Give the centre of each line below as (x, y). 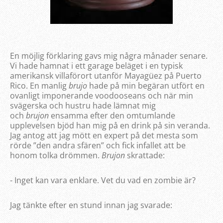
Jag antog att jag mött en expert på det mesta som (104, 135)
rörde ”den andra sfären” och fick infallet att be (98, 145)
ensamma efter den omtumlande (112, 115)
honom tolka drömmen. (56, 155)
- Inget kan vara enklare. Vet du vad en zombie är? (103, 180)
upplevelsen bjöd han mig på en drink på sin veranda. (110, 125)
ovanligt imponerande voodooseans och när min (102, 95)
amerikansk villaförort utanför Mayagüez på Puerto (106, 75)
